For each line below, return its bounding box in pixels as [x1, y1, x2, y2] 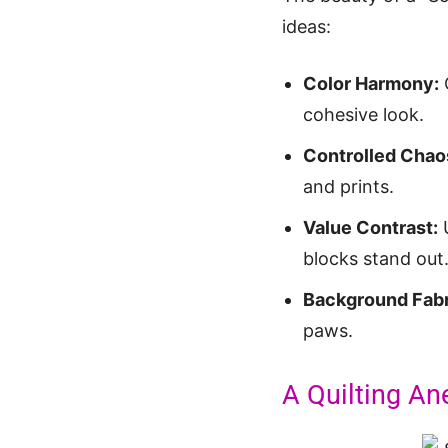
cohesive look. [303, 104, 424, 126]
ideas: [282, 16, 331, 38]
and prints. [303, 176, 394, 198]
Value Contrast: [303, 217, 438, 239]
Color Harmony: [303, 73, 439, 95]
